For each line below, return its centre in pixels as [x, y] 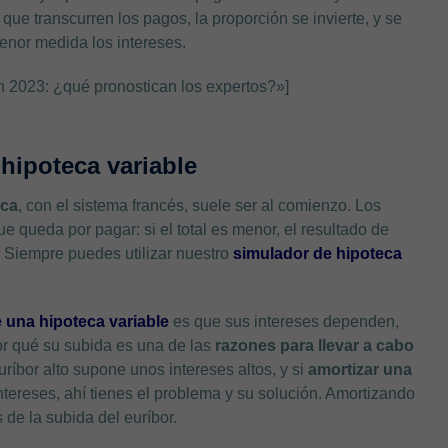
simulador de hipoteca [318, 253]
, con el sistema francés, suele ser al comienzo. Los [200, 205]
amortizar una [360, 369]
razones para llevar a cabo [315, 345]
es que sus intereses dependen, [286, 321]
